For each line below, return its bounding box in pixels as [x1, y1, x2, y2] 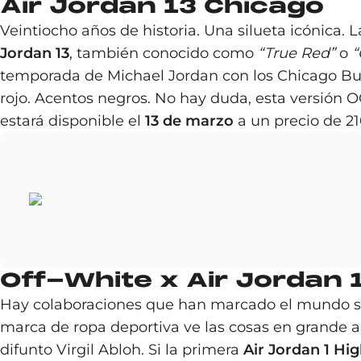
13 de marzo [145, 112, 234, 130]
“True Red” [258, 44, 335, 62]
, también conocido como [69, 44, 258, 62]
